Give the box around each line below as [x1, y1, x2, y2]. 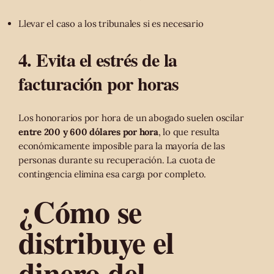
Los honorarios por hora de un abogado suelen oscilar [18, 111, 244, 124]
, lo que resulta [158, 125, 220, 138]
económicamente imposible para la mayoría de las [18, 139, 225, 152]
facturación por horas [18, 69, 179, 97]
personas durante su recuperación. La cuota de [18, 154, 215, 166]
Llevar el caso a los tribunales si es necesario [18, 17, 204, 29]
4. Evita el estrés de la [18, 45, 177, 73]
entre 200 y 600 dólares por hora [18, 125, 158, 138]
